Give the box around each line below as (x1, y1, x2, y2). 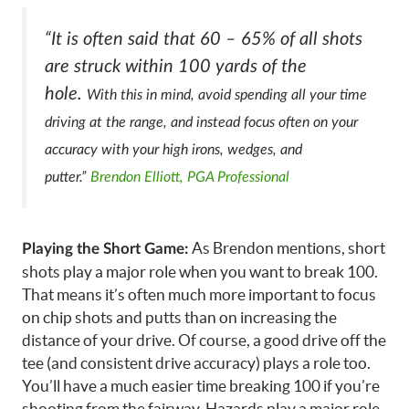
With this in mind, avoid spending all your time (87, 88, 367, 103)
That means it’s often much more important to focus (22, 285, 376, 303)
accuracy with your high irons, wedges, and (45, 142, 302, 158)
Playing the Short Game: (22, 240, 192, 257)
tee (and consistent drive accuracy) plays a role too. (22, 353, 371, 372)
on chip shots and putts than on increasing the (22, 308, 337, 326)
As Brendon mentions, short (192, 238, 385, 257)
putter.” (45, 170, 90, 185)
